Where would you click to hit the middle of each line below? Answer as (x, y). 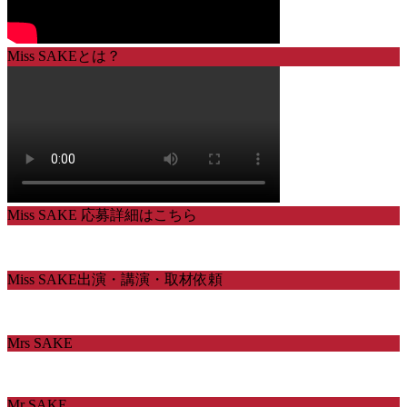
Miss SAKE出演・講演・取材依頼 (115, 280)
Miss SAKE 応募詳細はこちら (102, 215)
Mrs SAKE (40, 343)
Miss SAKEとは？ (64, 56)
